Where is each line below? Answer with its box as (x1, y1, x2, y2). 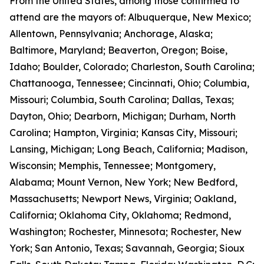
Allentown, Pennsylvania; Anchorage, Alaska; (9, 28, 213, 39)
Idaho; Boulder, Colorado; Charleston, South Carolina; (9, 61, 255, 72)
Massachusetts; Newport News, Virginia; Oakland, (9, 193, 236, 204)
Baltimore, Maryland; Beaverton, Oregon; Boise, (9, 44, 227, 56)
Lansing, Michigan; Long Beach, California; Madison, (9, 143, 247, 155)
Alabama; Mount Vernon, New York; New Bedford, (9, 176, 237, 188)
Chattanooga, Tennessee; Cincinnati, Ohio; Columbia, (9, 77, 249, 89)
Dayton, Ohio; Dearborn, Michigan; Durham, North (9, 110, 236, 122)
